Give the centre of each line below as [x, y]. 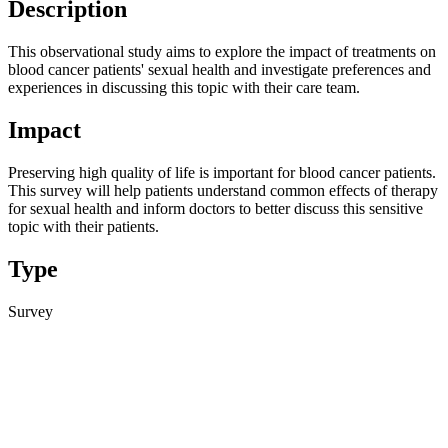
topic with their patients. [85, 226]
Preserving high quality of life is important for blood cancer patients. [222, 172]
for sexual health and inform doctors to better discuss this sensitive [215, 208]
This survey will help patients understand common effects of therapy [223, 190]
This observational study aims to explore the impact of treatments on [222, 51]
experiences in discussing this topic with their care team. [184, 87]
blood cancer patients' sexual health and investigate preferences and [219, 69]
